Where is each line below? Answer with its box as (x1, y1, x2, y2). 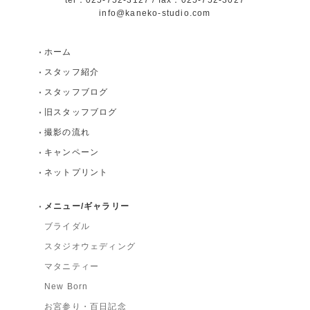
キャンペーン (44, 147, 100, 157)
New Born (44, 281, 89, 291)
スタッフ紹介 (44, 66, 100, 77)
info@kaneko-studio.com (99, 8, 211, 18)
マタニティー (44, 261, 100, 271)
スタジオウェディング (44, 241, 136, 251)
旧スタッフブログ (44, 107, 118, 117)
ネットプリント (44, 167, 109, 177)
